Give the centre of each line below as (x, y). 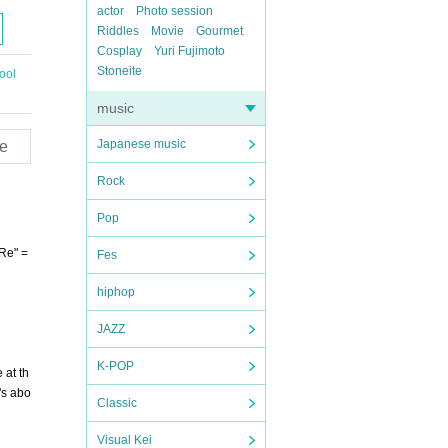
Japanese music (141, 144)
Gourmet (219, 31)
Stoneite (119, 71)
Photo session (174, 11)
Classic (117, 403)
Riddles (118, 31)
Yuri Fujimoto (189, 51)
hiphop (116, 292)
